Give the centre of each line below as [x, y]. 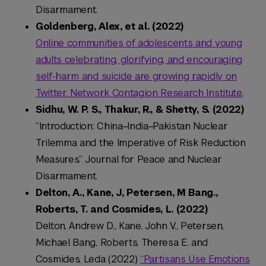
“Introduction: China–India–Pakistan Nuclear [132, 126]
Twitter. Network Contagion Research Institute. [140, 93]
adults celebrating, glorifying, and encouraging [139, 60]
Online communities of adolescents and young [139, 43]
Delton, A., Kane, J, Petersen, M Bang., [127, 193]
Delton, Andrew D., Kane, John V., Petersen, [130, 226]
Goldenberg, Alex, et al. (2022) [110, 27]
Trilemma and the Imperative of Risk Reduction [141, 143]
